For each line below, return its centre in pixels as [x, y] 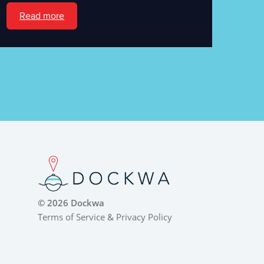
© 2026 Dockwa [71, 202]
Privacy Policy [144, 217]
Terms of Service [71, 217]
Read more [42, 16]
